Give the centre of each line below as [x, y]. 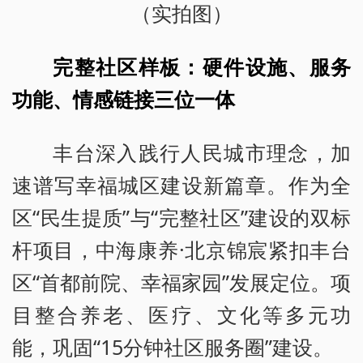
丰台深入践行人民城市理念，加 [202, 153]
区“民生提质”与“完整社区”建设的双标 [181, 218]
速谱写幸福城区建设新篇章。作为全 [181, 185]
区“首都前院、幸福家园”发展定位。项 [181, 282]
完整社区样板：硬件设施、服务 [202, 67]
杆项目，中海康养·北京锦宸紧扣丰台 [181, 250]
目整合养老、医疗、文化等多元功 [181, 315]
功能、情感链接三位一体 [124, 99]
